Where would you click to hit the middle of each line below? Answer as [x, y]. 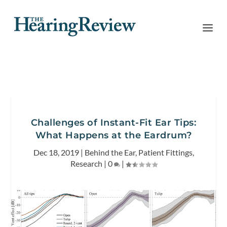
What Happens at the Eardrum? [113, 135]
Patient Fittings [165, 152]
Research [86, 163]
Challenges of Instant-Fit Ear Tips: [113, 123]
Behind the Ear [110, 152]
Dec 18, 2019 [56, 152]
